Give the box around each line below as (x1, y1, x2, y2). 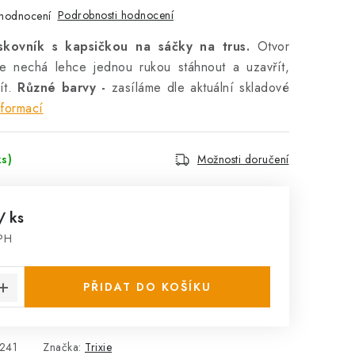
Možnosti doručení (197, 151, 289, 167)
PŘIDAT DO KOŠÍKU (83, 279, 212, 295)
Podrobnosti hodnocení (57, 7, 174, 23)
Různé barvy (12, 78, 102, 97)
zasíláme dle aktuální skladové (111, 78, 290, 97)
